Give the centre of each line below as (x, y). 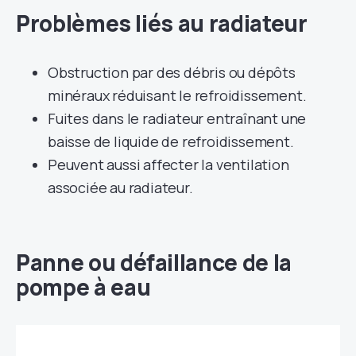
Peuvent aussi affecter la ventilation (168, 164)
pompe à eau (83, 286)
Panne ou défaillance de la (154, 262)
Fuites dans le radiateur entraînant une (177, 118)
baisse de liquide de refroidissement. (171, 141)
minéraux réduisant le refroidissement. (177, 95)
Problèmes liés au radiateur (162, 23)
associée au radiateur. (120, 187)
